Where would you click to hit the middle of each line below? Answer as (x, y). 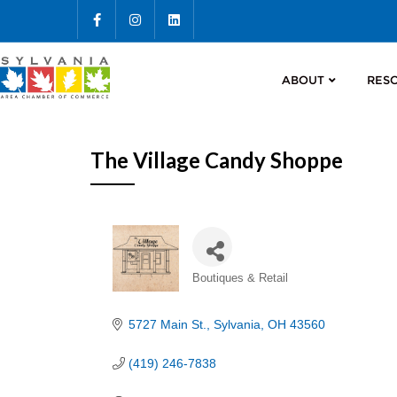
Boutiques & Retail (240, 278)
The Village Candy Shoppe (217, 160)
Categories (225, 272)
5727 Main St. (167, 324)
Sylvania (237, 324)
